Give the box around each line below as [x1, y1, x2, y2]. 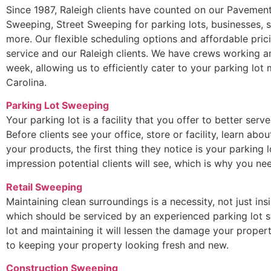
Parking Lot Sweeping [6, 99, 109, 112]
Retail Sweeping [6, 180, 82, 193]
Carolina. [6, 76, 47, 88]
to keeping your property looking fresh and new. [6, 238, 229, 251]
